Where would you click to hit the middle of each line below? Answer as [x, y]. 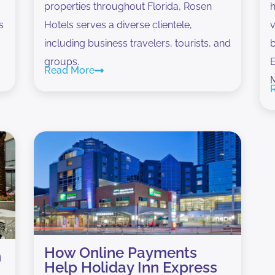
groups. [61, 61]
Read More [69, 70]
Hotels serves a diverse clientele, [118, 25]
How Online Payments [120, 252]
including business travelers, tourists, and [137, 43]
